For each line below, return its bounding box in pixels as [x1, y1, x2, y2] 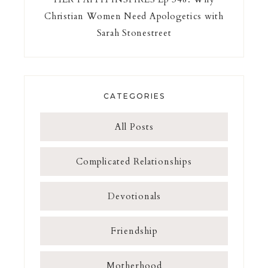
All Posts [114, 120, 154, 133]
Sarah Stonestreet [96, 26, 172, 39]
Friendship [110, 224, 158, 237]
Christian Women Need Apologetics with [44, 10, 224, 22]
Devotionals [107, 190, 161, 202]
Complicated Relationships [76, 155, 192, 167]
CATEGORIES [103, 91, 165, 100]
